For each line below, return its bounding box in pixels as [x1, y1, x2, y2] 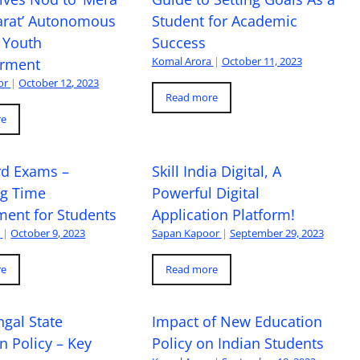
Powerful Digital [151, 183, 260, 202]
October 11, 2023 [221, 54, 302, 68]
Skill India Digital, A [151, 162, 281, 181]
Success [151, 33, 206, 52]
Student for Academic [151, 11, 297, 31]
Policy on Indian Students [151, 333, 324, 353]
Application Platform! [151, 205, 299, 224]
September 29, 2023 [229, 226, 324, 240]
